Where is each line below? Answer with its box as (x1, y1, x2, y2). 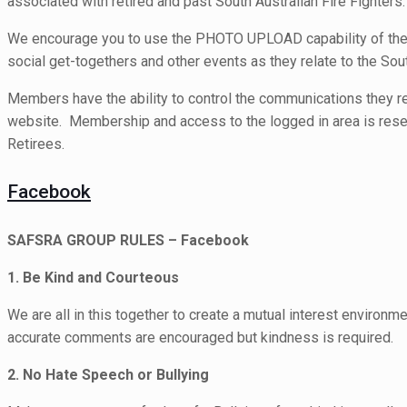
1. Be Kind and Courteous (7, 268, 179, 286)
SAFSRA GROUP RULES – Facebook (7, 231, 249, 249)
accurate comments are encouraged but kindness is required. (7, 328, 393, 346)
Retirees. (7, 135, 65, 154)
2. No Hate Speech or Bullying (7, 365, 209, 383)
